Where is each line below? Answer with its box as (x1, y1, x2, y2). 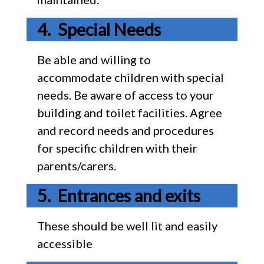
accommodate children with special (37, 70, 224, 84)
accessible (37, 236, 93, 250)
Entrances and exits (57, 185, 200, 206)
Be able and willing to (37, 52, 151, 67)
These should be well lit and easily (37, 218, 217, 233)
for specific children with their (37, 140, 197, 155)
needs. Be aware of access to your (37, 87, 214, 102)
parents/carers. (37, 158, 116, 173)
